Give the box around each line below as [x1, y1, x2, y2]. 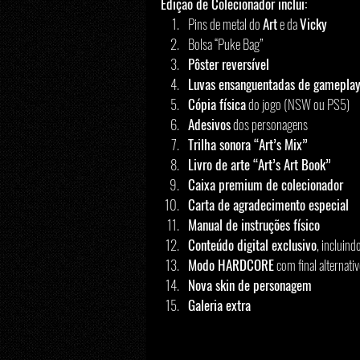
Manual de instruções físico [188, 215, 320, 235]
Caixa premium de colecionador [188, 174, 343, 195]
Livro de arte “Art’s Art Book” [188, 154, 331, 175]
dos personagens [231, 114, 308, 135]
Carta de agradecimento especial [188, 194, 349, 215]
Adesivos [188, 114, 231, 135]
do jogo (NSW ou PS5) [246, 94, 350, 115]
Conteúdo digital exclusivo [188, 235, 317, 256]
